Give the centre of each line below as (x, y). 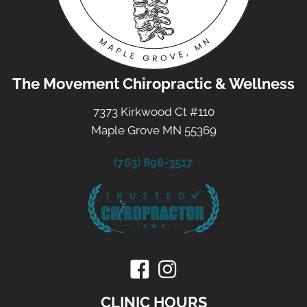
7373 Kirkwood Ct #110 (153, 112)
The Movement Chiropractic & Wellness (153, 84)
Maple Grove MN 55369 (153, 131)
